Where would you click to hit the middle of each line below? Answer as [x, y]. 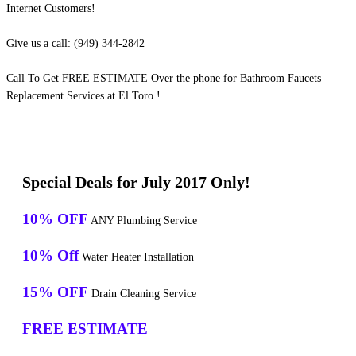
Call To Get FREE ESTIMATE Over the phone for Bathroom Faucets [164, 79]
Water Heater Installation [136, 257]
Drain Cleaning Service [142, 294]
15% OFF [55, 292]
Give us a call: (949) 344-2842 [75, 44]
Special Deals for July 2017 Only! [136, 182]
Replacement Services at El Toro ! [83, 96]
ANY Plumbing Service [143, 221]
